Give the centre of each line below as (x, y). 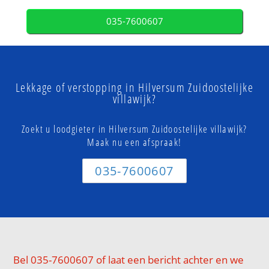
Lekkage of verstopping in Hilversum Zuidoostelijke (134, 88)
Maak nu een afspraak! (134, 142)
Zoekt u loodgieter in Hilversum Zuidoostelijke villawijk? (134, 129)
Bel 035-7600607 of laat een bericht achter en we (129, 260)
